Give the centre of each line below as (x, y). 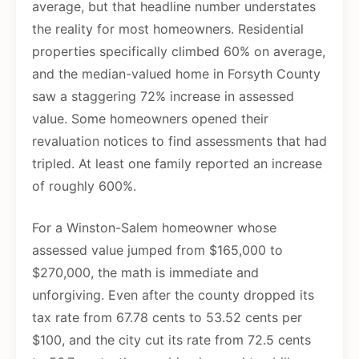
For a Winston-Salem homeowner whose (154, 228)
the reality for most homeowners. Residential (168, 29)
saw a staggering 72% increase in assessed (163, 97)
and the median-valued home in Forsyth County (176, 74)
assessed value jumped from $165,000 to (157, 250)
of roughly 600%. (84, 186)
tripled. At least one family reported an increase (177, 164)
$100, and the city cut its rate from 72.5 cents (171, 340)
